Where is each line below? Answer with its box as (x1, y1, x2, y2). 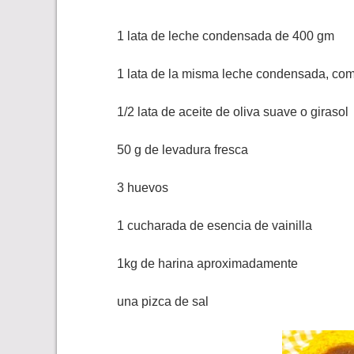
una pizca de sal (117, 294, 209, 308)
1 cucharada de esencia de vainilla (117, 218, 312, 232)
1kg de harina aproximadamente (117, 256, 298, 270)
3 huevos (117, 180, 168, 194)
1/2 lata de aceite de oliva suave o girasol (117, 104, 348, 119)
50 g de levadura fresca (117, 142, 248, 156)
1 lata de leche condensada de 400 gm (117, 28, 334, 43)
